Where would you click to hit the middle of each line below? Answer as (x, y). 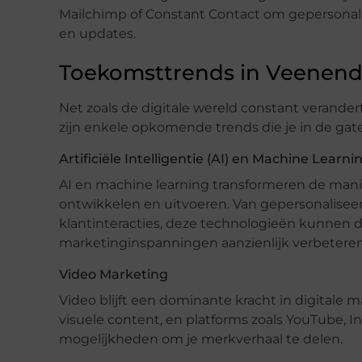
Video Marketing (114, 274)
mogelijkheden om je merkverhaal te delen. (201, 339)
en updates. (97, 33)
